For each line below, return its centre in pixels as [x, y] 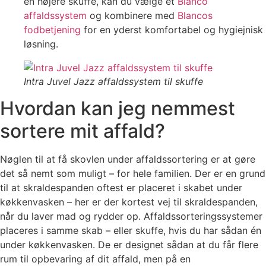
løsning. [41, 44]
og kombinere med [132, 16]
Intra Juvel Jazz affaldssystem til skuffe [113, 82]
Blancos [195, 16]
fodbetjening [52, 30]
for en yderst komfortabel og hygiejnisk [172, 30]
